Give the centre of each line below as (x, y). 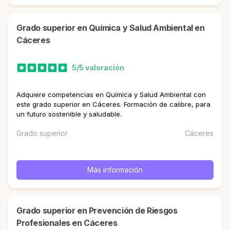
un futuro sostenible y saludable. (69, 114)
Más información (115, 169)
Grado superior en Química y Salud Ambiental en (20, 28)
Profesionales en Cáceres (67, 223)
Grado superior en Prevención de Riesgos (20, 210)
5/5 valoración (98, 68)
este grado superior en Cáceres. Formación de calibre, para (113, 104)
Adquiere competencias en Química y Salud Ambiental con (111, 94)
